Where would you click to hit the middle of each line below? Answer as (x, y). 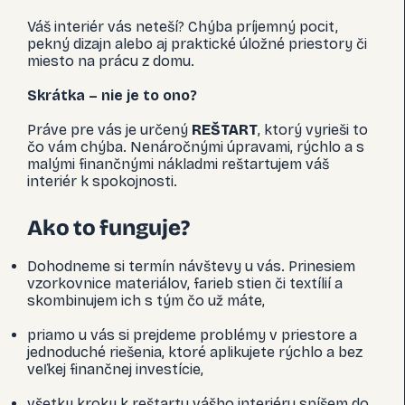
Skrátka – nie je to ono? (112, 95)
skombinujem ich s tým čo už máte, (146, 301)
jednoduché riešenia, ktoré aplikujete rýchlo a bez (195, 352)
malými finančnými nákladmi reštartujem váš (178, 164)
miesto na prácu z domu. (113, 61)
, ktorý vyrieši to (313, 130)
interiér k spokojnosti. (102, 181)
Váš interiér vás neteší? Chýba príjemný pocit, (183, 27)
